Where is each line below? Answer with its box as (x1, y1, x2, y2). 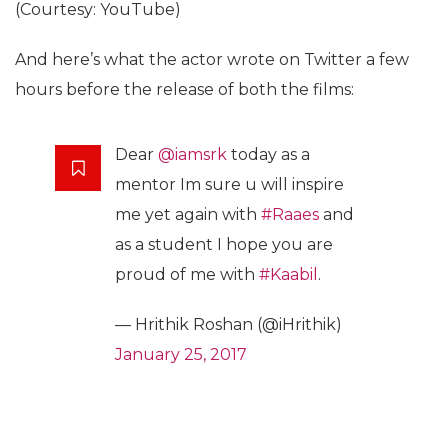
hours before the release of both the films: (15, 79, 354, 99)
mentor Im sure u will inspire (115, 174, 344, 194)
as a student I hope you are (115, 234, 333, 254)
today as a (227, 144, 310, 164)
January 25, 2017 (115, 344, 247, 364)
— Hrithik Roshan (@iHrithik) (115, 314, 342, 334)
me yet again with (115, 204, 261, 224)
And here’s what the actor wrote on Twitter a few (15, 49, 409, 69)
